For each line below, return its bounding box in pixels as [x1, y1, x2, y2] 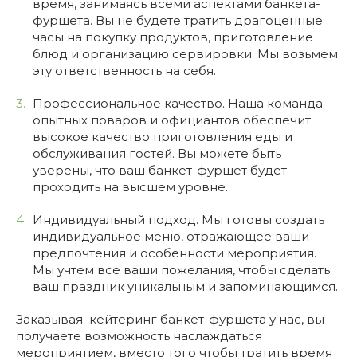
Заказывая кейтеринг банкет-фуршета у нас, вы [16, 312, 324, 327]
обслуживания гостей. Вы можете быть [33, 146, 282, 161]
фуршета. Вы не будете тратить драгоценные [33, 13, 324, 28]
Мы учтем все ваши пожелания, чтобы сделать [33, 262, 331, 277]
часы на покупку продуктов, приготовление [33, 29, 314, 45]
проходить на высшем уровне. [33, 179, 229, 194]
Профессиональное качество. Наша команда [33, 96, 324, 111]
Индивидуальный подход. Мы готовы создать [33, 212, 325, 227]
